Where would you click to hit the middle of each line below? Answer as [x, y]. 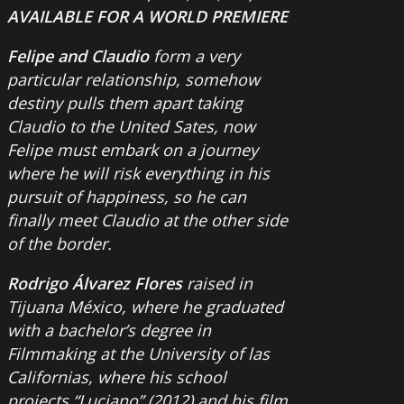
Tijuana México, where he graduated [145, 307]
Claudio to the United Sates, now [131, 127]
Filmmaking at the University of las [138, 354]
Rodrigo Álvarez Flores [97, 284]
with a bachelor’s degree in [109, 331]
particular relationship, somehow [133, 80]
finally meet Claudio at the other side [147, 220]
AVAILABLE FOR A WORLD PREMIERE [147, 17]
